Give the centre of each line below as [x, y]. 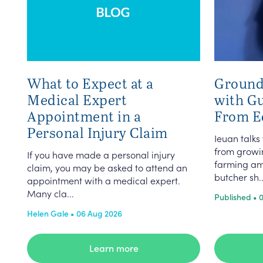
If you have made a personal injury [101, 154]
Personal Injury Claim [97, 132]
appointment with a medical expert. [104, 180]
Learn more [114, 248]
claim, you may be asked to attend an [107, 167]
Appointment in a [84, 116]
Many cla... [50, 193]
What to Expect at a [90, 83]
